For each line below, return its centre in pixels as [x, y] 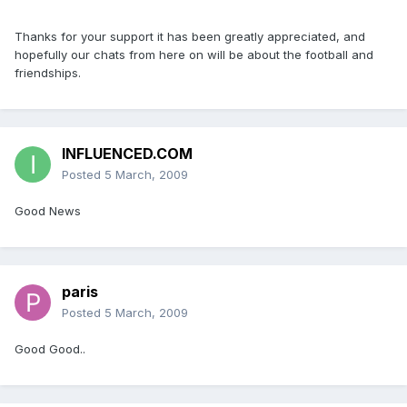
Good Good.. [50, 349]
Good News [48, 211]
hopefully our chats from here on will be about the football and [194, 55]
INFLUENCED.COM [127, 154]
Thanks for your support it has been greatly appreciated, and [190, 37]
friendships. [48, 73]
